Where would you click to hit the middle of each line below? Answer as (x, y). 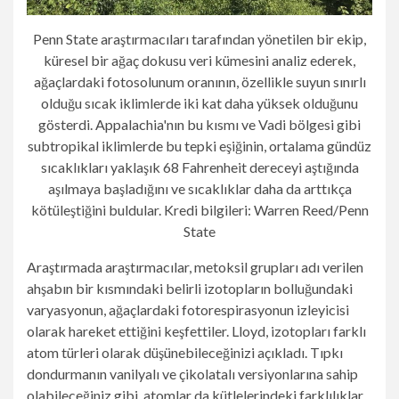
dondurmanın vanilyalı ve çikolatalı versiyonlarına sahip (192, 374)
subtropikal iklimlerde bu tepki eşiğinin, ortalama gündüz (199, 146)
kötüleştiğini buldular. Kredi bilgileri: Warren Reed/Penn (199, 210)
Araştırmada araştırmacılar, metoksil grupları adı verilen (195, 267)
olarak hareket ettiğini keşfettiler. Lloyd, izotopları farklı (196, 331)
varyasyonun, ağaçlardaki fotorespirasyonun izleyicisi (188, 310)
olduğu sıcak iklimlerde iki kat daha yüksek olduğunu (199, 103)
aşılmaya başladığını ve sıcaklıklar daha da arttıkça (199, 189)
